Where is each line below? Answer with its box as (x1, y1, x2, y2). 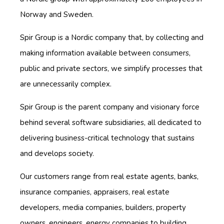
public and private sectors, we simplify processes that (20, 63, 202, 73)
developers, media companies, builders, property (20, 202, 186, 212)
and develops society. (20, 148, 94, 158)
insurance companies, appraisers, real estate (20, 186, 169, 197)
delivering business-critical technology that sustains (20, 132, 194, 143)
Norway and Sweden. (20, 9, 93, 19)
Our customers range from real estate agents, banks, (20, 171, 198, 181)
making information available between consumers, (20, 47, 190, 58)
